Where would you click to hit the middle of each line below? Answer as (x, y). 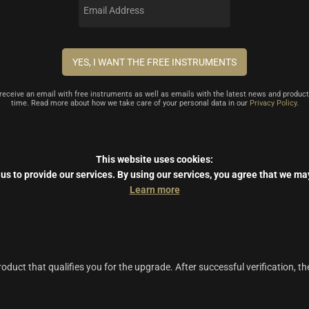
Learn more (154, 190)
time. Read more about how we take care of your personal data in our (130, 103)
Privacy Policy (273, 103)
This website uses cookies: (154, 159)
